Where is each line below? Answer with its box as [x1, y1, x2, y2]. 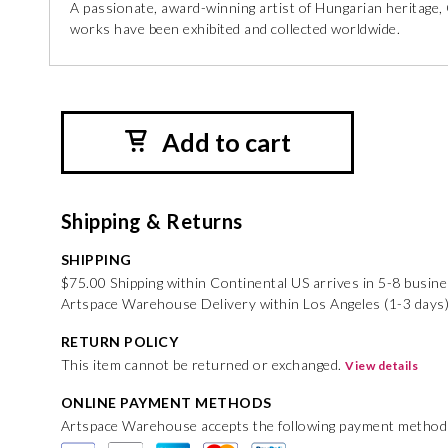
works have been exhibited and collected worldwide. [70, 20, 400, 37]
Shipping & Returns [60, 209, 243, 233]
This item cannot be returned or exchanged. [60, 356, 346, 373]
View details [345, 358, 419, 373]
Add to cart [161, 127, 291, 157]
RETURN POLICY [60, 333, 179, 350]
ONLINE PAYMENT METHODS [60, 394, 272, 411]
